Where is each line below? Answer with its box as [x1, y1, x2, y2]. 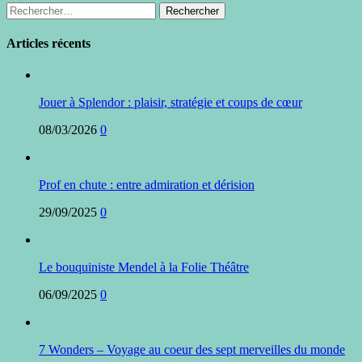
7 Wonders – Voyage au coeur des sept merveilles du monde [39, 343, 345, 357]
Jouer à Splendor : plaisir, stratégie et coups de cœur [39, 95, 302, 110]
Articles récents [6, 36, 90, 51]
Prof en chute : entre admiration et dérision [39, 178, 255, 192]
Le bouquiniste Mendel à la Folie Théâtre [39, 260, 249, 275]
